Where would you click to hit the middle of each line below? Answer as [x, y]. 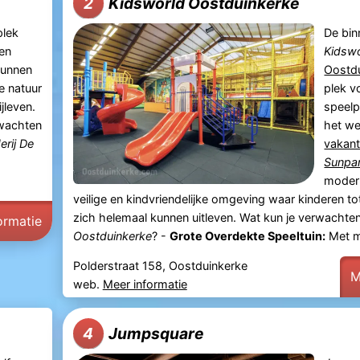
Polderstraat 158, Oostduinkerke [160, 266]
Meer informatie [145, 284]
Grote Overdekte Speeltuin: [247, 235]
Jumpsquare [156, 333]
